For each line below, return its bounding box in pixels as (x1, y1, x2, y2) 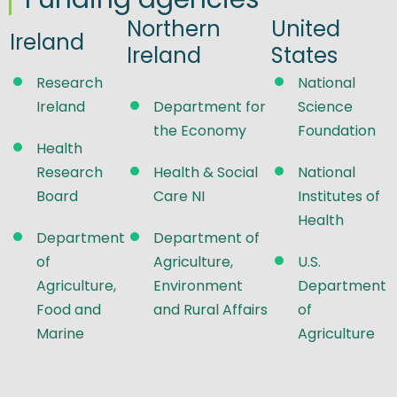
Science (298, 96, 353, 117)
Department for (153, 96, 266, 117)
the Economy (153, 120, 246, 141)
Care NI (153, 185, 205, 206)
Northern (127, 13, 221, 43)
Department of (153, 227, 260, 248)
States (271, 40, 338, 70)
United (271, 13, 340, 43)
